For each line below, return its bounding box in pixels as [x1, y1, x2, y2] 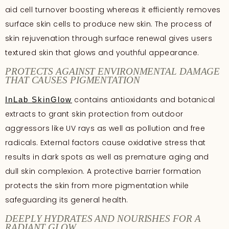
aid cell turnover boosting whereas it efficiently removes [5, 4, 221, 15]
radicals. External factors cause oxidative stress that [5, 137, 206, 148]
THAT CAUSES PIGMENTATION [5, 74, 140, 85]
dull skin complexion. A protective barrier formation [5, 166, 201, 176]
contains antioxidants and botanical [72, 94, 215, 105]
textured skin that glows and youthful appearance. [5, 47, 199, 58]
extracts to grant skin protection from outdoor [5, 108, 184, 119]
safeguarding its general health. [5, 194, 128, 205]
